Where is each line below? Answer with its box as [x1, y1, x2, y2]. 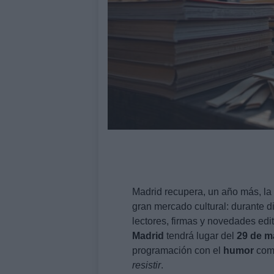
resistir [132, 259, 161, 270]
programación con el [132, 245, 223, 256]
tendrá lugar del [164, 230, 237, 241]
